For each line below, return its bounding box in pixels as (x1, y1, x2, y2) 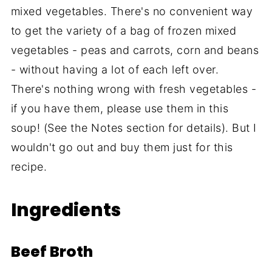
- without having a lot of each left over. (10, 63, 219, 76)
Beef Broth (10, 240, 93, 262)
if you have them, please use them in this (10, 101, 229, 115)
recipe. (10, 160, 47, 173)
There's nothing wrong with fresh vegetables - (10, 82, 257, 95)
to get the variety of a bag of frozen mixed (10, 24, 237, 37)
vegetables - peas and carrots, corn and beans (10, 43, 259, 56)
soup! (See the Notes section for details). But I (10, 121, 257, 134)
